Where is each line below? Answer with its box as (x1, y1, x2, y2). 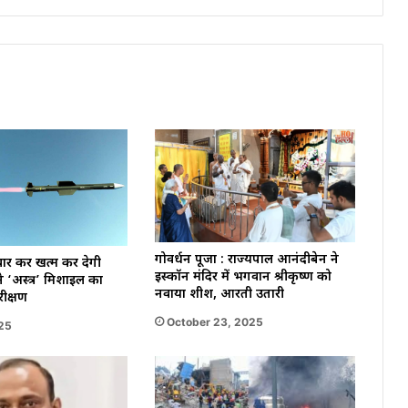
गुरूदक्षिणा (40, 63, 84, 79)
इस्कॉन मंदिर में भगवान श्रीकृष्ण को (154, 269, 331, 287)
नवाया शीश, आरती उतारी (154, 286, 284, 304)
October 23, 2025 (166, 315, 263, 330)
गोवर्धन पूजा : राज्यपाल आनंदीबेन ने (154, 251, 339, 270)
